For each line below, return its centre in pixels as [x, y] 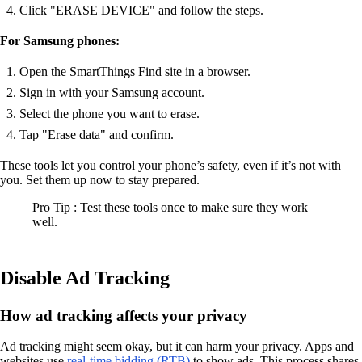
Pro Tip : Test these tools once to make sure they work [170, 207]
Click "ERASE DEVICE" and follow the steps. [141, 10]
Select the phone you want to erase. [109, 114]
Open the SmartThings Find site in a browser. [135, 72]
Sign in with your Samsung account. [112, 93]
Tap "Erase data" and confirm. [97, 135]
